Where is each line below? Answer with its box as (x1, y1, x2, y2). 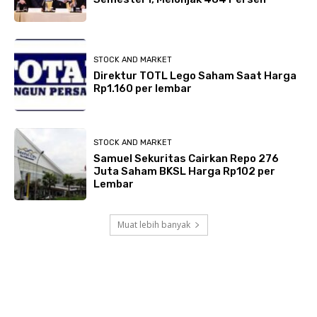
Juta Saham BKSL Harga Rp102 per (93, 164, 275, 178)
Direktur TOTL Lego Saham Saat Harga (93, 69, 296, 82)
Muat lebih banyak (117, 219, 190, 231)
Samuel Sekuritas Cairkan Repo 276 (93, 151, 279, 165)
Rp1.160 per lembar (93, 81, 192, 95)
